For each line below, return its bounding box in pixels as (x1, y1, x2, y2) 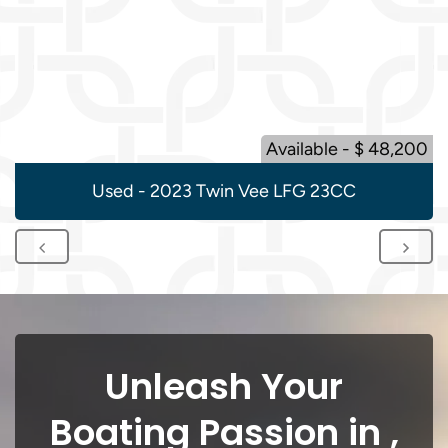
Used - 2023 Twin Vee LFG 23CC (92, 180, 356, 202)
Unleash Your (105, 361, 343, 412)
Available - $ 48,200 (266, 138, 428, 160)
